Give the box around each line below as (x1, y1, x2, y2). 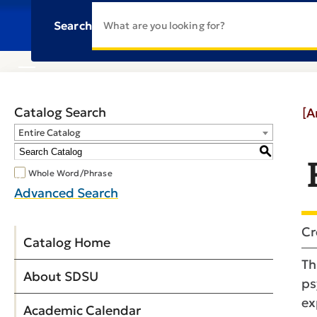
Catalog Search (14, 104, 106, 120)
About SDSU (23, 268, 98, 284)
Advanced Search (14, 185, 118, 201)
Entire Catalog (18, 127, 81, 139)
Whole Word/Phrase (28, 168, 113, 179)
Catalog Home (23, 234, 110, 250)
